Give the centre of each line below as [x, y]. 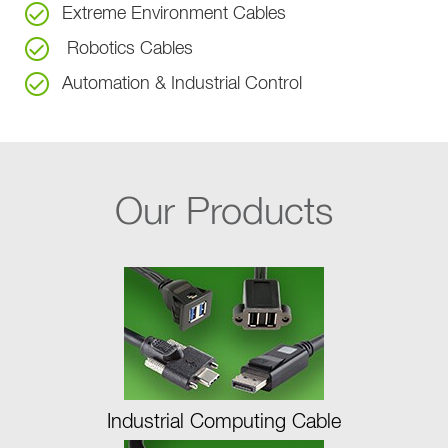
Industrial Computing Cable [224, 421]
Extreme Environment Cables [174, 13]
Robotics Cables [130, 48]
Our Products [224, 213]
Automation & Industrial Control [182, 83]
